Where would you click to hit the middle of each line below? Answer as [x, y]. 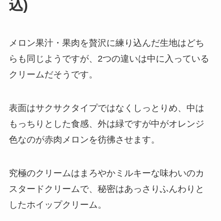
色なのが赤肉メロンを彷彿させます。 [84, 140]
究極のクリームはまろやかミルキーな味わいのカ [106, 173]
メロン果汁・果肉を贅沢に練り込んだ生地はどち [106, 43]
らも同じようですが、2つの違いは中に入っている [109, 59]
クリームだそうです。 [53, 75]
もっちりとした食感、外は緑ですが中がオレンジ [106, 124]
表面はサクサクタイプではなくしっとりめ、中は [106, 108]
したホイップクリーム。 [57, 205]
